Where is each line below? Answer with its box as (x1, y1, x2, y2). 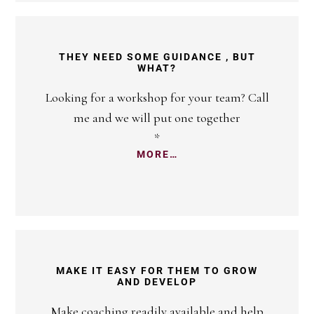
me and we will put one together (74, 110, 240, 126)
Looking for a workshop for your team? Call (45, 90, 269, 106)
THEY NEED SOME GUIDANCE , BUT (58, 51, 256, 63)
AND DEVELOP (117, 276, 197, 288)
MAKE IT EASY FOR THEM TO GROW (56, 265, 258, 277)
